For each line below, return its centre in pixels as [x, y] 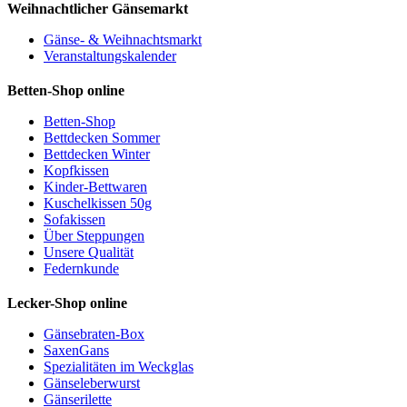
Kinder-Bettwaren [95, 187]
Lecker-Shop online [67, 303]
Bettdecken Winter [97, 154]
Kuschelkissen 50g [98, 203]
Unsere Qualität [89, 253]
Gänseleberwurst [92, 383]
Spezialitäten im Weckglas [119, 367]
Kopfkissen [76, 171]
